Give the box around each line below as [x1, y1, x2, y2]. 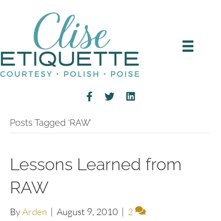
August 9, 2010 [57, 206, 118, 218]
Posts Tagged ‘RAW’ [10, 117, 91, 128]
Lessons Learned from [10, 154, 182, 174]
